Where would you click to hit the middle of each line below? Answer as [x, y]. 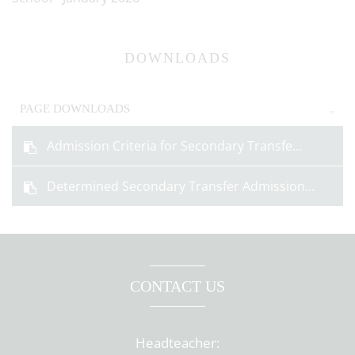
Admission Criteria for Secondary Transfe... [174, 146]
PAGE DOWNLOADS [75, 109]
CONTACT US [177, 286]
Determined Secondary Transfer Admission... [180, 186]
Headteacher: [177, 343]
